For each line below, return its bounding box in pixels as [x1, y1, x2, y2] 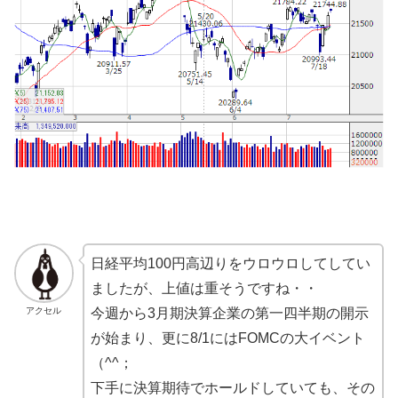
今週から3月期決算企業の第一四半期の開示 [90, 306, 369, 322]
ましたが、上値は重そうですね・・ [90, 281, 318, 297]
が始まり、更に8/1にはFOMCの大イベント [90, 330, 365, 346]
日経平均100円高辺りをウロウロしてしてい [90, 256, 370, 272]
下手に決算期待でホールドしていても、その [90, 380, 375, 396]
